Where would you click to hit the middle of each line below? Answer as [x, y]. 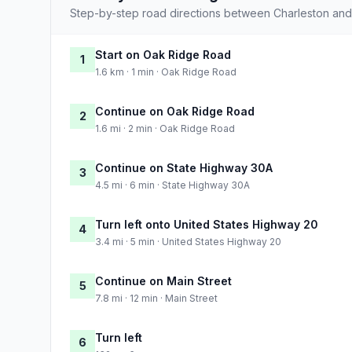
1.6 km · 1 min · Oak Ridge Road [166, 71]
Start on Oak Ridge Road [163, 54]
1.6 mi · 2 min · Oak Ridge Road [165, 128]
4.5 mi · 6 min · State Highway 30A [172, 185]
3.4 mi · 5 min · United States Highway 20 [188, 241]
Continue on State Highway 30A [184, 167]
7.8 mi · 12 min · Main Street [156, 298]
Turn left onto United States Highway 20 [207, 224]
